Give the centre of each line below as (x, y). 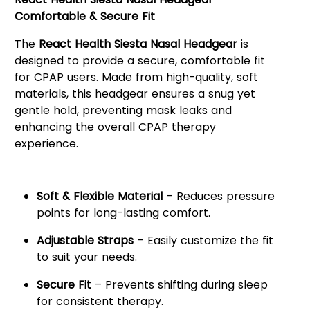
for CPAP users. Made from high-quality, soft (136, 77)
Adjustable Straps (85, 240)
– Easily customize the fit (203, 240)
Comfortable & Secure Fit (84, 16)
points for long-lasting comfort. (123, 212)
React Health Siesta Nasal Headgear (138, 44)
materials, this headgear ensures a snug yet (135, 93)
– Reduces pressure (218, 196)
